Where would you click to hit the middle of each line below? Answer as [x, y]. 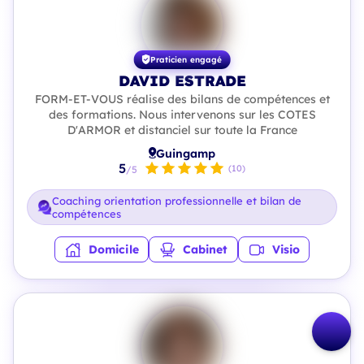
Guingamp [186, 153]
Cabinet [205, 249]
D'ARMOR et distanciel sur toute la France [182, 130]
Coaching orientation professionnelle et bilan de [177, 201]
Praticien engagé [186, 59]
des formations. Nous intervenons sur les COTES [182, 115]
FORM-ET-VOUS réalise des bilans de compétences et [182, 99]
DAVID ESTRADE [182, 80]
